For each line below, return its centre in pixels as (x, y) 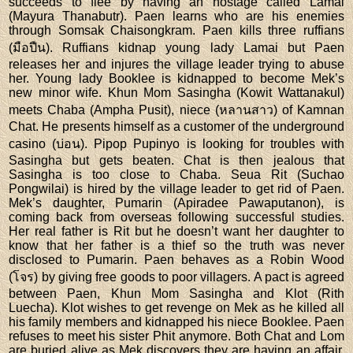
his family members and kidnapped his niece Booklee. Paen (176, 321)
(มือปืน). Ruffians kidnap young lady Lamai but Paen (176, 47)
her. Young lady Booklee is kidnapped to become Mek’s (176, 78)
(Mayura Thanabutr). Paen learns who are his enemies (176, 16)
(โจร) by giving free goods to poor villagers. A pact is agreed (176, 277)
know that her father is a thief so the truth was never (176, 245)
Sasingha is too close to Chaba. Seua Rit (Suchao (176, 174)
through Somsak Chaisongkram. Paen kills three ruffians (176, 30)
